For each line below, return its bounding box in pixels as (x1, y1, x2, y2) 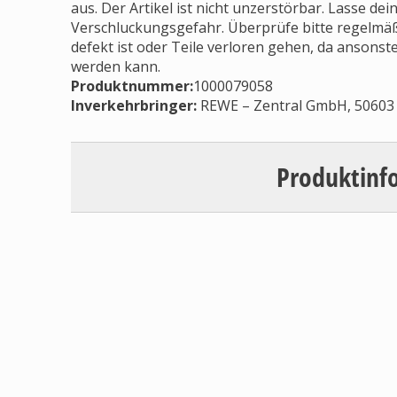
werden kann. (71, 57, 160, 76)
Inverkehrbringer (71, 96, 193, 115)
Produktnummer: (71, 76, 193, 96)
